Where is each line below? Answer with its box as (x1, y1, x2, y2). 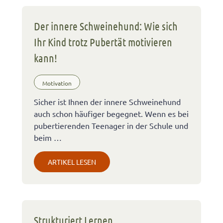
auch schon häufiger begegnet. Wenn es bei (34, 108, 189, 118)
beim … (34, 132, 62, 142)
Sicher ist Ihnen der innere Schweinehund (34, 96, 181, 107)
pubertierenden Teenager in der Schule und (34, 120, 188, 130)
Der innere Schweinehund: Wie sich (34, 19, 178, 33)
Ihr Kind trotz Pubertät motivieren (34, 35, 172, 49)
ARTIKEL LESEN (48, 157, 96, 166)
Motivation (42, 79, 72, 87)
